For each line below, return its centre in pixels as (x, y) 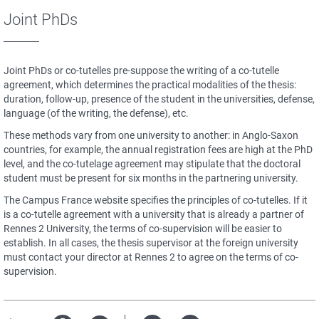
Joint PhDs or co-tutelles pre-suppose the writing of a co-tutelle (141, 70)
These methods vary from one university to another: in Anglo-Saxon (151, 135)
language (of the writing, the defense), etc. (96, 113)
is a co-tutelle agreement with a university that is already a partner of (154, 214)
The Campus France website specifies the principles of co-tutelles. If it (156, 200)
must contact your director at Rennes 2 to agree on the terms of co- (151, 257)
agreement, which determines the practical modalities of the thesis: (150, 85)
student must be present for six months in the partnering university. (151, 178)
